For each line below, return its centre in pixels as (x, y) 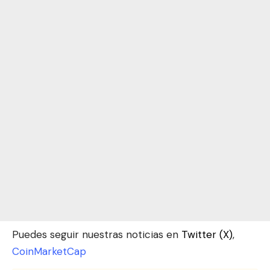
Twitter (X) (207, 235)
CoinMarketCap (49, 252)
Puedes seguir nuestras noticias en (97, 235)
